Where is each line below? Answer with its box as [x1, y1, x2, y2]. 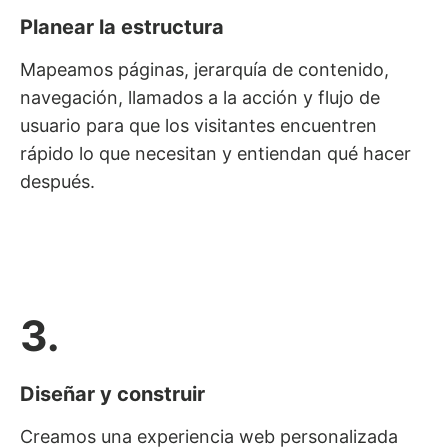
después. [20, 170, 95, 192]
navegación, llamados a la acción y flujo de [20, 86, 380, 108]
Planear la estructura [20, 14, 224, 39]
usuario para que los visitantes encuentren [20, 114, 377, 136]
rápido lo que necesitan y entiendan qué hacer [20, 142, 411, 164]
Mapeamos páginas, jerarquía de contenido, [20, 58, 389, 80]
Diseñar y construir [20, 381, 205, 406]
